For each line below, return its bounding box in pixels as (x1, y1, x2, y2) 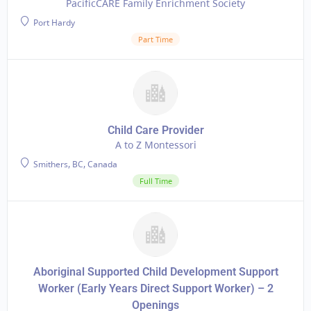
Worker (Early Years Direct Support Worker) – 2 (37, 282, 274, 295)
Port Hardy (31, 17, 75, 28)
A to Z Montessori (115, 138, 196, 151)
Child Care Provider (107, 124, 204, 137)
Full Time (139, 176, 172, 186)
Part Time (138, 34, 173, 44)
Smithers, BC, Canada (31, 158, 117, 170)
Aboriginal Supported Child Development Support (33, 265, 278, 278)
